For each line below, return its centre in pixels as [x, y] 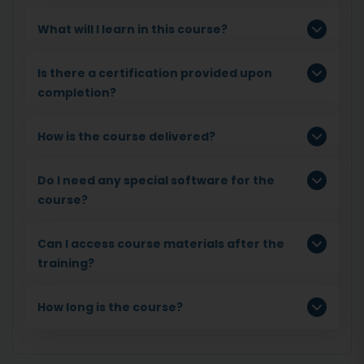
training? [67, 263]
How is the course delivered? [126, 136]
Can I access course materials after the [161, 243]
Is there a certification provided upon [155, 73]
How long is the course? [110, 307]
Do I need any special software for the [156, 180]
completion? [77, 92]
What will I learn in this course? [132, 29]
